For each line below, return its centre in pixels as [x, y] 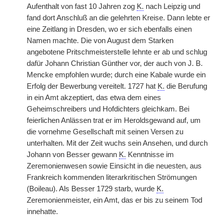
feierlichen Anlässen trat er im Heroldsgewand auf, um [114, 120]
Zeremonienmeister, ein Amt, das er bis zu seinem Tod [114, 200]
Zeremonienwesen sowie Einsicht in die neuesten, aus [114, 166]
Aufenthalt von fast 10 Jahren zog [82, 6]
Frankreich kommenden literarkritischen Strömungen [112, 177]
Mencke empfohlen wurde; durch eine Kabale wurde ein [116, 75]
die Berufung [186, 86]
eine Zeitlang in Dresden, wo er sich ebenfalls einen [109, 29]
